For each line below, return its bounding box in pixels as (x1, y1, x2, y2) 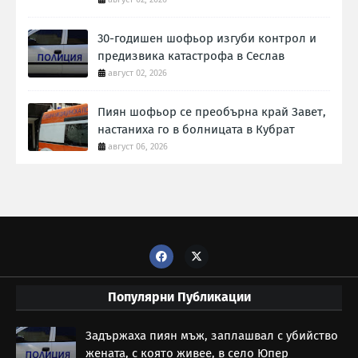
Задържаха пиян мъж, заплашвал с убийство (86, 328, 338, 344)
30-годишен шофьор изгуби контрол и (97, 31, 316, 46)
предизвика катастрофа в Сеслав (97, 49, 284, 64)
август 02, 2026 (108, 68, 167, 79)
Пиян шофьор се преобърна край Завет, (97, 105, 326, 120)
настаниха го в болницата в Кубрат (97, 122, 295, 137)
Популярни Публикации (107, 289, 251, 305)
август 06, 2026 (108, 141, 168, 153)
